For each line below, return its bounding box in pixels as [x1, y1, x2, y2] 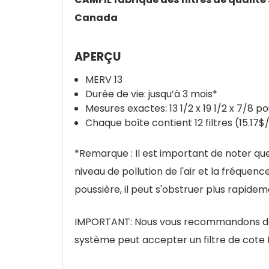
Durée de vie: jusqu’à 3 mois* [85, 87, 218, 101]
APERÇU [74, 49, 121, 65]
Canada [74, 11, 118, 25]
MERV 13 [85, 73, 123, 86]
